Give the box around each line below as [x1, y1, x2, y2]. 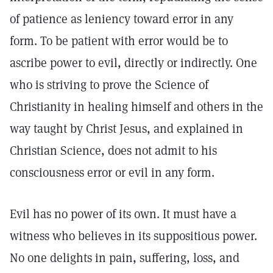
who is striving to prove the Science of [10, 77, 208, 93]
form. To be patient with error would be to [10, 33, 228, 49]
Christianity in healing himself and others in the [10, 99, 263, 115]
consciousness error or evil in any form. [10, 165, 214, 180]
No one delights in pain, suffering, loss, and [10, 250, 239, 266]
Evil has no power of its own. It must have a [10, 206, 236, 222]
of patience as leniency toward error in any [10, 11, 233, 27]
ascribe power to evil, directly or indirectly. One [10, 55, 257, 71]
